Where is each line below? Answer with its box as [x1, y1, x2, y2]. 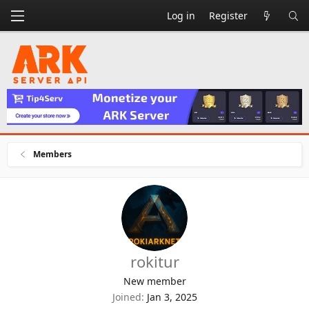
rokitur [130, 251, 179, 272]
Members [33, 148, 72, 161]
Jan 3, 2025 [146, 290, 197, 304]
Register [208, 9, 248, 22]
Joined [112, 290, 141, 304]
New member [123, 275, 186, 288]
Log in [166, 9, 195, 22]
